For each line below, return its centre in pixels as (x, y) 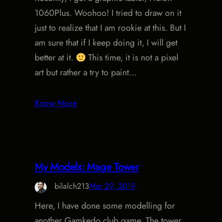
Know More (56, 103)
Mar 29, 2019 (112, 186)
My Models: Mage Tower (87, 167)
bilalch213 (72, 186)
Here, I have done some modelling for (105, 206)
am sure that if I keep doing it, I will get (106, 43)
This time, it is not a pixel (132, 58)
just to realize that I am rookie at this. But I (110, 28)
